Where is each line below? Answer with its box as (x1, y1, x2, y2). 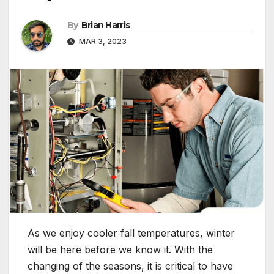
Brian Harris (81, 20, 130, 31)
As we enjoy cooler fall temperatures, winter (28, 227, 235, 240)
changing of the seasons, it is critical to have (28, 260, 233, 273)
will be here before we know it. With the (28, 243, 213, 256)
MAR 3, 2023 (77, 37, 127, 46)
